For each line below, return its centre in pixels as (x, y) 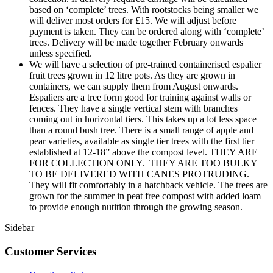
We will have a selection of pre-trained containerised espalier (145, 65)
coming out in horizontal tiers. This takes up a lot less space (143, 119)
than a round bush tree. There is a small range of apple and (141, 130)
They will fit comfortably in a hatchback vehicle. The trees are (148, 185)
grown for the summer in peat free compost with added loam (145, 196)
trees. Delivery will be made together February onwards (136, 43)
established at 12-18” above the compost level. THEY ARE (144, 152)
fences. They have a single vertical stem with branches (133, 108)
